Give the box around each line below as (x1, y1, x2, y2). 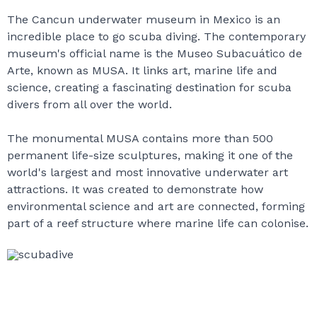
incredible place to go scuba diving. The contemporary (7, 30, 306, 43)
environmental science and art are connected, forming (7, 200, 305, 213)
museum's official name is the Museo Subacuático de (7, 47, 302, 60)
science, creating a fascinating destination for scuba (7, 81, 292, 94)
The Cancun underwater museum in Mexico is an (7, 13, 280, 26)
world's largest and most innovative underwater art (7, 166, 288, 179)
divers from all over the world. (7, 98, 172, 111)
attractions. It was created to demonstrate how (7, 183, 263, 196)
